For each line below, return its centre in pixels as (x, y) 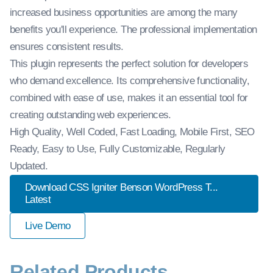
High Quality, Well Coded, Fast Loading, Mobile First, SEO (132, 132)
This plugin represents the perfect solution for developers (129, 64)
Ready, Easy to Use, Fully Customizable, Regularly (118, 149)
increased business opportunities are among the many (124, 12)
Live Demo (48, 225)
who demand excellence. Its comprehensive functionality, (129, 81)
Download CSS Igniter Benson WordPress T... (121, 188)
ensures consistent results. (67, 47)
